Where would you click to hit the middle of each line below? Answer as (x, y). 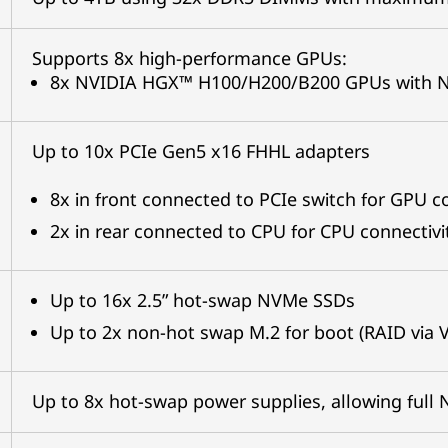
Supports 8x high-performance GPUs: (189, 58)
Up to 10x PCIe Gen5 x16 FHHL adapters (200, 151)
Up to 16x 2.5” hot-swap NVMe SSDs (202, 300)
